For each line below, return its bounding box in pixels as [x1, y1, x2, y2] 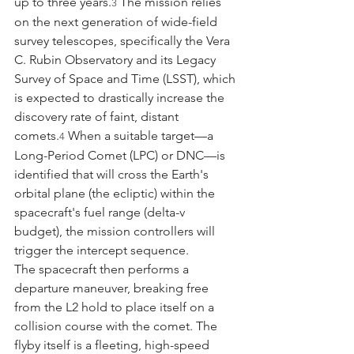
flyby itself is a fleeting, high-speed [14, 337, 213, 352]
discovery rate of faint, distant [14, 108, 182, 124]
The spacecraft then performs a [14, 261, 192, 277]
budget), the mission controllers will [14, 223, 218, 239]
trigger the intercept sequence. [14, 242, 189, 258]
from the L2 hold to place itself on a [14, 299, 217, 314]
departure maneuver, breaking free [14, 280, 212, 296]
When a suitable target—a [65, 127, 217, 143]
